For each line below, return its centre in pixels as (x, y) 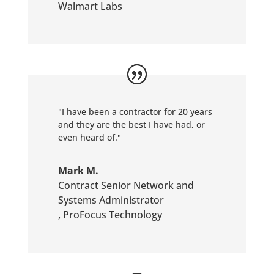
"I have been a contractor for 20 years (135, 112)
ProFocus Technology (112, 215)
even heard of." (89, 137)
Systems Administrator (111, 200)
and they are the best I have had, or (131, 124)
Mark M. (78, 171)
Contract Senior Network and (126, 185)
